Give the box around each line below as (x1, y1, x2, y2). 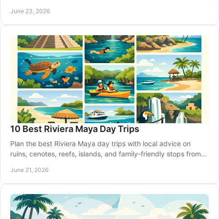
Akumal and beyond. (10, 160, 76, 168)
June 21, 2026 (10, 166, 48, 174)
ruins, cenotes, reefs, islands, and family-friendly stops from (10, 150, 201, 158)
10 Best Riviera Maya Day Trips (10, 124, 139, 134)
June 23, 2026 (10, 7, 50, 15)
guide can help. (10, 1, 60, 9)
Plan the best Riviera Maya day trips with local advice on (10, 139, 191, 148)
